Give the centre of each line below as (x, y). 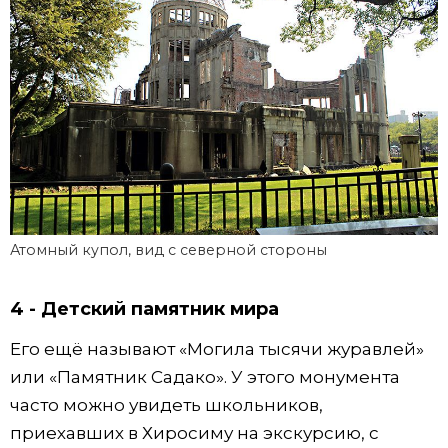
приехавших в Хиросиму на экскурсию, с (194, 432)
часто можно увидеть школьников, (166, 404)
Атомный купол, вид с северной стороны (168, 249)
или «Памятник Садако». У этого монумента (205, 376)
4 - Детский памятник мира (144, 309)
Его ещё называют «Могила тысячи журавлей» (217, 348)
